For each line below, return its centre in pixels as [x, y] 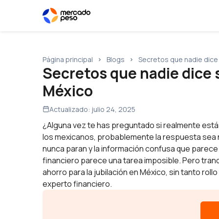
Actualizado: [70, 109]
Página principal [68, 59]
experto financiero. [77, 184]
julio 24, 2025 [113, 109]
